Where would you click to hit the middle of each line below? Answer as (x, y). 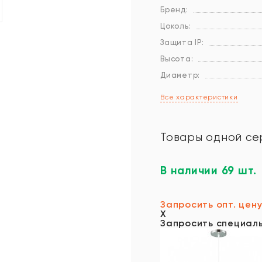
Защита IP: (182, 42)
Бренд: (174, 10)
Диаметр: (180, 75)
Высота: (177, 59)
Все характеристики (199, 97)
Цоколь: (176, 26)
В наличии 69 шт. (208, 170)
